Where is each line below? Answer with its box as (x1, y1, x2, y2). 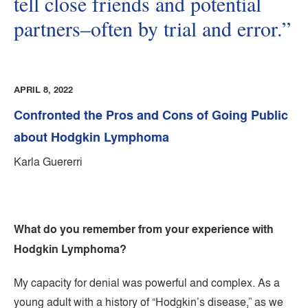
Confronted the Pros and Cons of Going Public (14, 107, 288, 124)
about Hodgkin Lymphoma (14, 129, 169, 146)
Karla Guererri (14, 154, 82, 169)
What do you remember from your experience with (14, 221, 274, 237)
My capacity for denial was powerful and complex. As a (14, 275, 280, 290)
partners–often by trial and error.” (14, 14, 291, 42)
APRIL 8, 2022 (14, 83, 73, 96)
